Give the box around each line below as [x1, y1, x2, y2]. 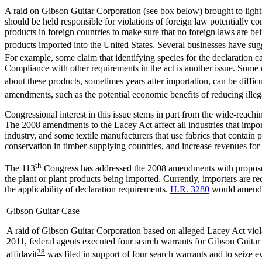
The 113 [5, 163, 35, 174]
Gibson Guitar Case [6, 206, 80, 216]
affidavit [6, 249, 37, 260]
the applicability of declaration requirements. [5, 184, 170, 195]
